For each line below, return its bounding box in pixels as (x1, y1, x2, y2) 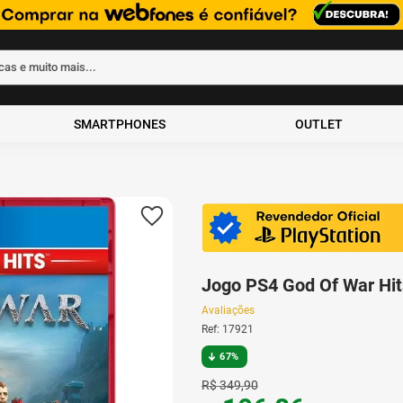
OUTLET (294, 116, 343, 131)
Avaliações (201, 304, 255, 318)
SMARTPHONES (74, 116, 166, 131)
